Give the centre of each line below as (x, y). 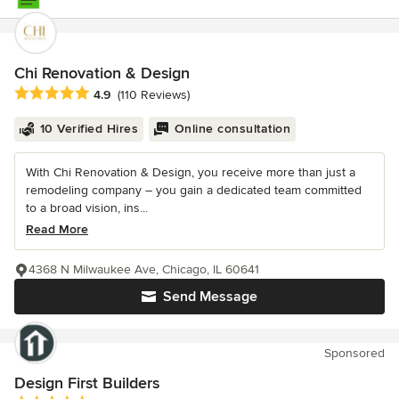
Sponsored (354, 354)
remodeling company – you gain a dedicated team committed (194, 191)
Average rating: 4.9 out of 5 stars (114, 94)
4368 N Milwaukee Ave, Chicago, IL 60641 (144, 270)
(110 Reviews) (154, 95)
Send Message (210, 297)
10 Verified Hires (89, 129)
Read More (57, 230)
